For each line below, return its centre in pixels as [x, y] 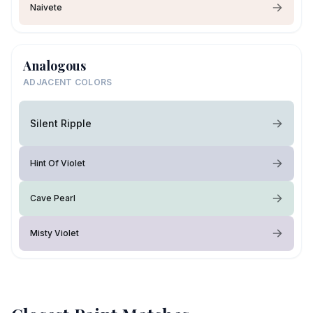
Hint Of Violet [58, 163]
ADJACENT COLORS [68, 82]
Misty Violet [54, 233]
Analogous [54, 66]
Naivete [46, 7]
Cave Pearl [53, 198]
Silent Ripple [61, 123]
